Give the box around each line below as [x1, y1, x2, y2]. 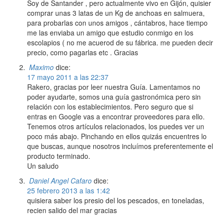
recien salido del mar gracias [27, 205, 117, 216]
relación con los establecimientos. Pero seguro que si [27, 102, 193, 112]
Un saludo [27, 161, 59, 171]
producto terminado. [27, 151, 90, 161]
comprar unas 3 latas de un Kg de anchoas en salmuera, [27, 8, 205, 18]
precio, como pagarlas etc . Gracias [27, 47, 138, 58]
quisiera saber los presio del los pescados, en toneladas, [27, 195, 204, 206]
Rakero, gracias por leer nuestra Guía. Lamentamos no [27, 82, 200, 92]
